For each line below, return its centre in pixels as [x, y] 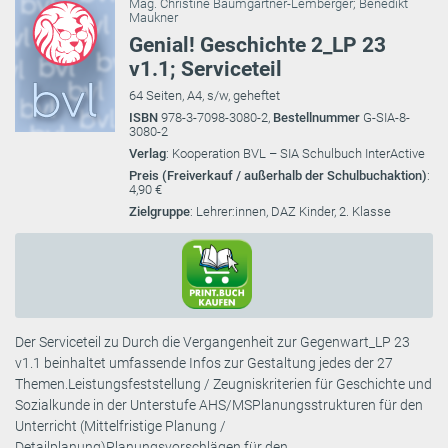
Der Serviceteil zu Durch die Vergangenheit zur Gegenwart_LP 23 [212, 341]
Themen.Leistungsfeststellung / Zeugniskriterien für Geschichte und [223, 383]
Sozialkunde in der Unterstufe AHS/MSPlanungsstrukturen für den [219, 404]
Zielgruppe [159, 211]
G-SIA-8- [386, 117]
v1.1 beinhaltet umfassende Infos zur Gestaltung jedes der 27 [204, 362]
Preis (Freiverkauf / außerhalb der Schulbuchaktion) [278, 175]
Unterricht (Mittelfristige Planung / [120, 425]
